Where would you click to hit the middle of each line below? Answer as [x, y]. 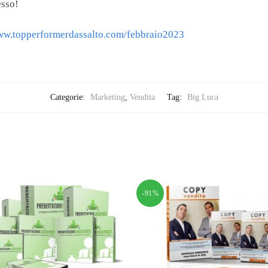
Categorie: [68, 97]
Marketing [107, 97]
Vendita [142, 97]
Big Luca [202, 97]
